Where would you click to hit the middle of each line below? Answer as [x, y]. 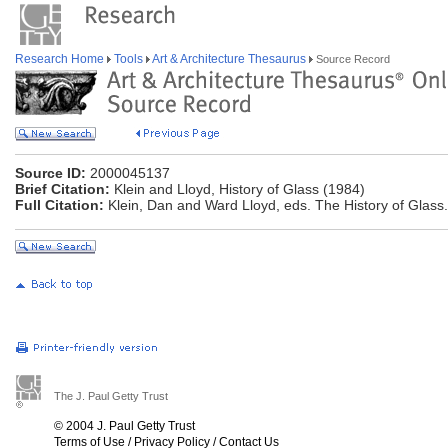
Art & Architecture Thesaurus [229, 59]
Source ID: [50, 173]
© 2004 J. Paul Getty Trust [124, 426]
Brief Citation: [62, 189]
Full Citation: [59, 205]
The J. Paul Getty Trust [111, 396]
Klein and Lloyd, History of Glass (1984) [237, 189]
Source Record [351, 59]
